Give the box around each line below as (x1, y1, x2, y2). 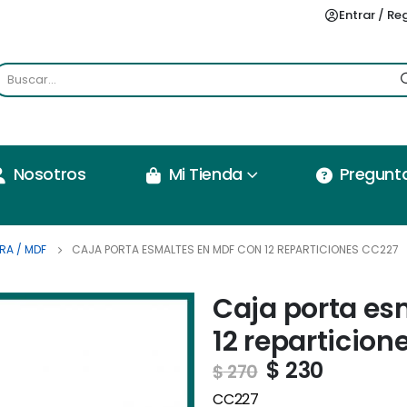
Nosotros (13, 163, 86, 186)
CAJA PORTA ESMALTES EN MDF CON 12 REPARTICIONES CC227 (71, 242, 399, 258)
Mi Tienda (168, 163, 243, 186)
